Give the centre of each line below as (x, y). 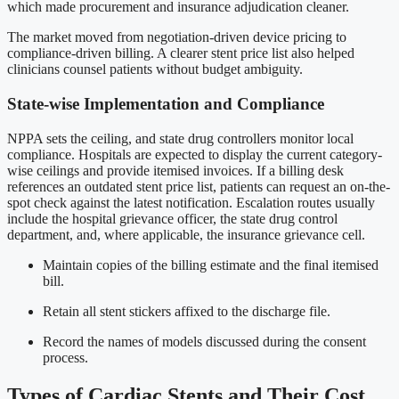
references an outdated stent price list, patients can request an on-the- (199, 186)
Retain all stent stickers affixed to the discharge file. (187, 311)
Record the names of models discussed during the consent (204, 341)
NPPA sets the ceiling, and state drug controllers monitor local (180, 138)
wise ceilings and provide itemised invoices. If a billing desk (175, 170)
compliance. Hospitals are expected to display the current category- (195, 154)
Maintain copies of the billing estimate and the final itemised (211, 265)
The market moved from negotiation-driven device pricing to (177, 37)
